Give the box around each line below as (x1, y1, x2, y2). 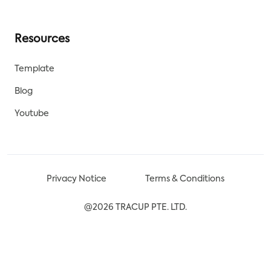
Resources (15, 34, 70, 45)
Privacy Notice (46, 175, 106, 184)
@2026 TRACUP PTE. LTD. (84, 203, 187, 212)
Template (15, 65, 54, 74)
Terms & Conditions (145, 175, 225, 184)
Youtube (15, 109, 49, 119)
